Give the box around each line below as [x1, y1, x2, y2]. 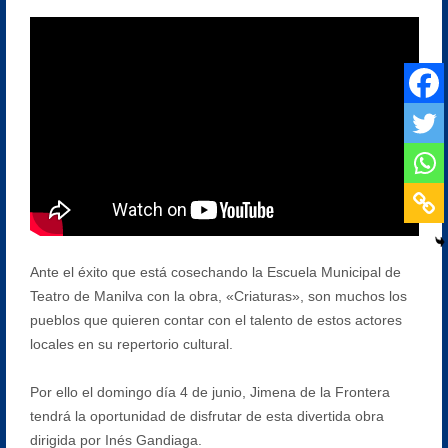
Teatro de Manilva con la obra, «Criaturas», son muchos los [29, 287, 407, 304]
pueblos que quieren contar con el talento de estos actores [29, 311, 402, 328]
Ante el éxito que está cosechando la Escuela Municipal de [29, 263, 401, 280]
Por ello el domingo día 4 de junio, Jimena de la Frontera [29, 383, 390, 400]
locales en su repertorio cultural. [29, 335, 233, 352]
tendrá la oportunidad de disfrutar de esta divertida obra [29, 407, 384, 424]
